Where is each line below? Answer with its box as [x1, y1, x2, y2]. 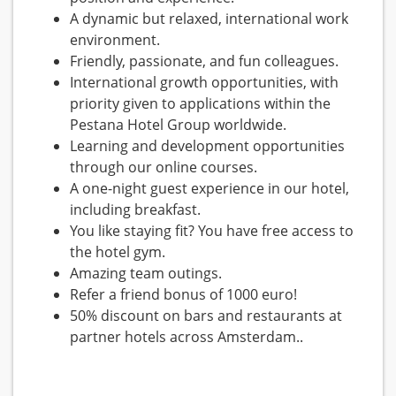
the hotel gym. [70, 242, 165, 263]
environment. [70, 30, 160, 50]
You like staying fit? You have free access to [70, 221, 354, 241]
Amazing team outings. [70, 263, 222, 284]
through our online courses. [70, 157, 257, 178]
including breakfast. [70, 200, 201, 220]
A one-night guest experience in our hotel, [70, 179, 349, 199]
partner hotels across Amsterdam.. [70, 327, 303, 347]
